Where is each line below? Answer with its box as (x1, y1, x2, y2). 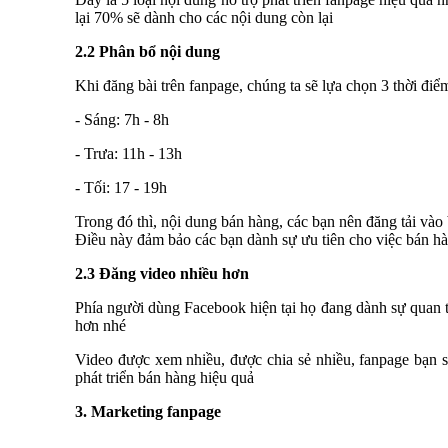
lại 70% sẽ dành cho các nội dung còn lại (75, 9, 333, 26)
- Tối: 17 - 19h (75, 179, 167, 196)
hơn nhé (75, 317, 126, 334)
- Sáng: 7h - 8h (75, 111, 169, 128)
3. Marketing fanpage (75, 403, 221, 420)
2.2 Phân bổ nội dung (75, 43, 220, 60)
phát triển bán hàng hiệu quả (75, 369, 254, 386)
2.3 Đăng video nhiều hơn (75, 265, 249, 282)
